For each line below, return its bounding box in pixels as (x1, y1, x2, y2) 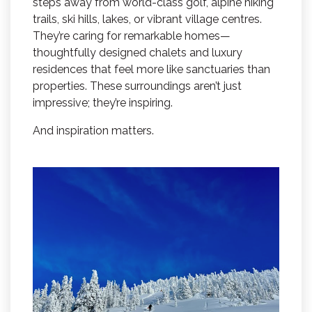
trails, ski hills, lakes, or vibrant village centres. (33, 12, 262, 26)
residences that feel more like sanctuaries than (33, 62, 270, 76)
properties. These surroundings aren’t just (33, 79, 242, 93)
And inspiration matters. (33, 123, 154, 137)
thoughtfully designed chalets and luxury (33, 45, 242, 59)
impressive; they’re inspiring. (33, 95, 173, 109)
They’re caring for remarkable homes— (33, 29, 231, 42)
